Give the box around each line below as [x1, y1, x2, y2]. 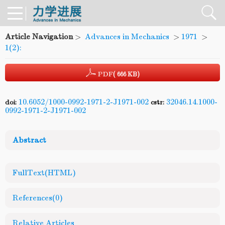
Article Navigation [5, 32, 73, 41]
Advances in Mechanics [85, 32, 169, 41]
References [13, 193, 52, 202]
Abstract [13, 136, 46, 145]
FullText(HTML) [13, 168, 76, 177]
